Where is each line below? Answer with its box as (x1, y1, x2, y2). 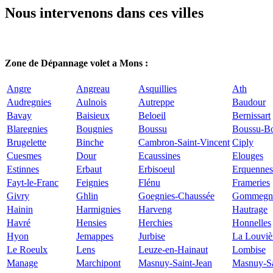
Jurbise (138, 230, 165, 241)
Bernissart (232, 110, 271, 121)
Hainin (7, 204, 33, 214)
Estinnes (7, 163, 39, 174)
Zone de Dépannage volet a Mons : (5, 57, 148, 68)
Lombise (232, 244, 266, 255)
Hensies (76, 217, 107, 228)
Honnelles (232, 217, 271, 228)
